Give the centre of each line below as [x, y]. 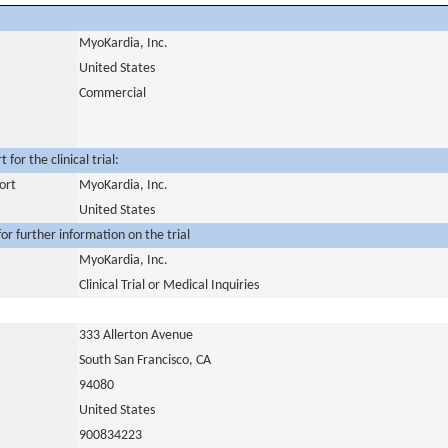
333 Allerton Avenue [136, 335]
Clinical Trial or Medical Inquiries [169, 285]
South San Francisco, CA [145, 360]
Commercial [112, 93]
